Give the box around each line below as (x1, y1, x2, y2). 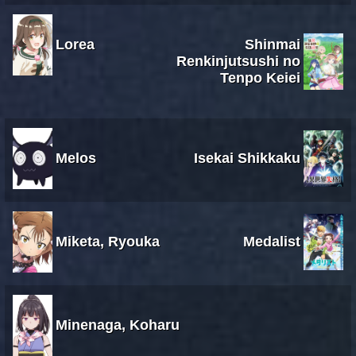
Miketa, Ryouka (56, 233, 160, 250)
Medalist (243, 233, 300, 250)
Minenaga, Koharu (56, 316, 180, 333)
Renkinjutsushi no (176, 52, 300, 69)
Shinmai (245, 36, 300, 52)
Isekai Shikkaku (194, 149, 300, 166)
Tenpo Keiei (220, 69, 300, 86)
